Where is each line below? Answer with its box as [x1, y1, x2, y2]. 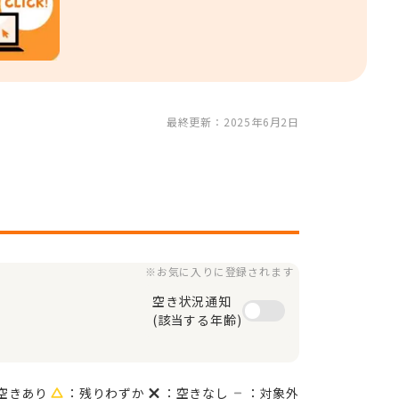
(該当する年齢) [152, 311, 242, 329]
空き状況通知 [152, 292, 232, 310]
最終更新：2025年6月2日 [166, 113, 299, 129]
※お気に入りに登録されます [145, 264, 294, 279]
